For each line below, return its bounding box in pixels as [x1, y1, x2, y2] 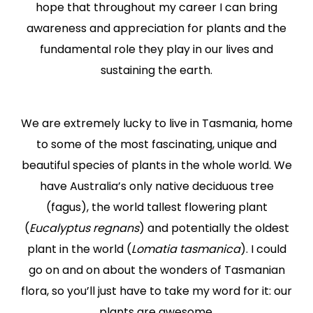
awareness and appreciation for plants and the [27, 20, 286, 36]
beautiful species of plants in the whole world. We [21, 156, 292, 173]
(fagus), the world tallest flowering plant [45, 198, 268, 215]
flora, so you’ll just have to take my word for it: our [21, 282, 292, 299]
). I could [240, 240, 286, 257]
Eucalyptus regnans [29, 219, 139, 236]
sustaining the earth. [101, 61, 212, 78]
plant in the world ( [27, 240, 131, 257]
